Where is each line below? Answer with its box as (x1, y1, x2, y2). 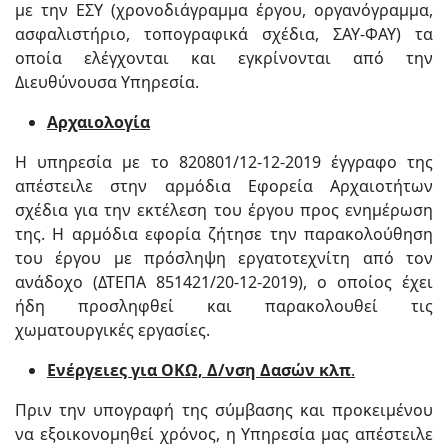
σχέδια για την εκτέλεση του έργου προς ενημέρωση (15, 199, 433, 221)
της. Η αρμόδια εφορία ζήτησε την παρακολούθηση (15, 223, 433, 245)
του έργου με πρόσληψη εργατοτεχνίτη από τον (15, 247, 433, 269)
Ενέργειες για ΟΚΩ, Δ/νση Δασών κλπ (47, 359, 351, 381)
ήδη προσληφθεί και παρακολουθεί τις (15, 295, 433, 317)
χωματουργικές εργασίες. (15, 319, 210, 341)
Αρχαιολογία (47, 111, 150, 133)
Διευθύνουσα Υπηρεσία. (15, 71, 199, 93)
